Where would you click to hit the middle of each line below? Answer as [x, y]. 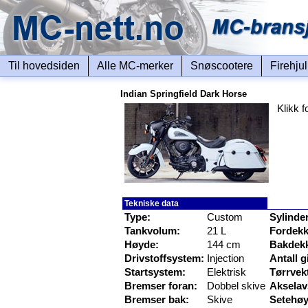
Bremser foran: [161, 286]
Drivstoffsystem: [164, 258]
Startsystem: [155, 272]
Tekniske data [151, 203]
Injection [225, 258]
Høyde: [142, 244]
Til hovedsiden [44, 66]
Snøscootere [222, 66]
